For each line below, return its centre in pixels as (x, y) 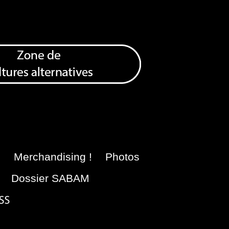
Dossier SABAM (50, 178)
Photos (122, 156)
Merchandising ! (53, 156)
